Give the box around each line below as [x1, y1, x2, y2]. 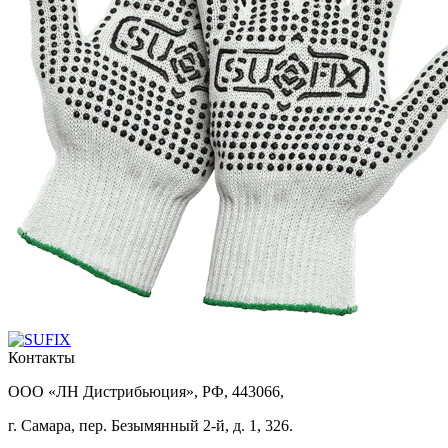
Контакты [8, 348, 75, 366]
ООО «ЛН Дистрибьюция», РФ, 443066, [8, 382, 284, 400]
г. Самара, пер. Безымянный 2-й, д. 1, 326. [8, 416, 293, 434]
